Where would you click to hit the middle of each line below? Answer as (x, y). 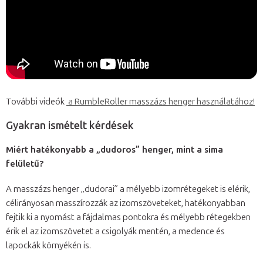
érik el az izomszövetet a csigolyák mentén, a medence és (115, 231)
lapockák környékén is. (50, 245)
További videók (36, 101)
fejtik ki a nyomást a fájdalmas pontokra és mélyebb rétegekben (128, 217)
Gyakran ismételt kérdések (70, 125)
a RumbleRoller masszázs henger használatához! (161, 101)
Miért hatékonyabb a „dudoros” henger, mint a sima (114, 149)
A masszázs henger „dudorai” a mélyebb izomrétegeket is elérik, (128, 189)
